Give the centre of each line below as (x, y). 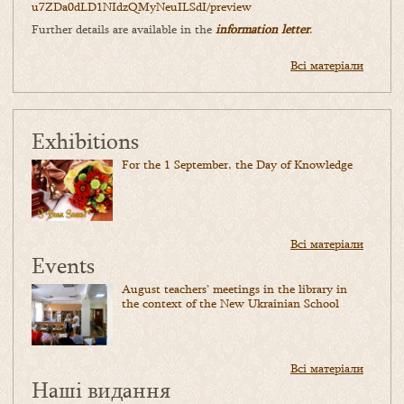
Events (63, 265)
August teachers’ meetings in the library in (234, 289)
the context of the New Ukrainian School (230, 303)
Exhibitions (85, 141)
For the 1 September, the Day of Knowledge (237, 165)
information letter (262, 29)
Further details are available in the (124, 29)
